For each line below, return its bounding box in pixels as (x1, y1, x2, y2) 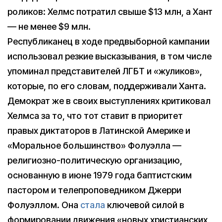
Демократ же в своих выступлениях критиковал (7, 95, 211, 106)
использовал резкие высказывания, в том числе (7, 51, 212, 61)
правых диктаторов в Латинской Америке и (7, 125, 190, 136)
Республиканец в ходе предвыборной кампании (7, 36, 210, 47)
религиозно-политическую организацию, (7, 155, 182, 166)
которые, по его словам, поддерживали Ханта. (7, 80, 206, 91)
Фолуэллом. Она (7, 199, 80, 210)
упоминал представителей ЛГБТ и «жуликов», (7, 65, 202, 76)
